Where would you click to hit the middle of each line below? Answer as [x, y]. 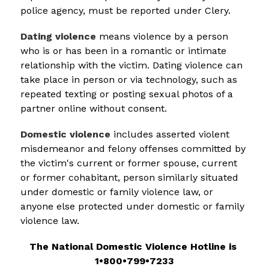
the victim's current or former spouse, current [128, 163]
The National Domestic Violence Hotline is [133, 246]
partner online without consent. [93, 108]
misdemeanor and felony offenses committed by [133, 148]
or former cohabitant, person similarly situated [129, 177]
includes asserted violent [170, 134]
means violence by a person [162, 36]
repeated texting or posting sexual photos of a [126, 94]
